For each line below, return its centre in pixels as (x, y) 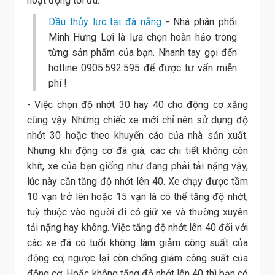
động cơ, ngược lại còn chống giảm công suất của (137, 258)
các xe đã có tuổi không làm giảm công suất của (137, 243)
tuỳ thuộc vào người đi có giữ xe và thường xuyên (137, 212)
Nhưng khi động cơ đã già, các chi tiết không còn (137, 151)
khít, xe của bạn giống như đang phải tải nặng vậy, (137, 166)
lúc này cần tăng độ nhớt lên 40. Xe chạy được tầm (137, 182)
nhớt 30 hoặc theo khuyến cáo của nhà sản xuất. (137, 136)
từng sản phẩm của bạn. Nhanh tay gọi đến (143, 53)
